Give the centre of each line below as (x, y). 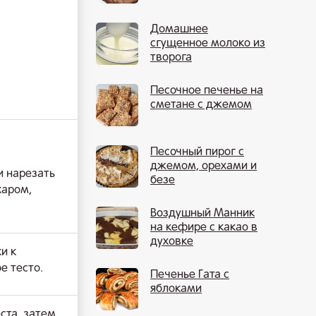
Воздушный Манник (202, 214)
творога (171, 58)
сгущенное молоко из (208, 44)
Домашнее (179, 30)
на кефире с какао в (204, 228)
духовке (172, 242)
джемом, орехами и (203, 166)
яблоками (176, 289)
